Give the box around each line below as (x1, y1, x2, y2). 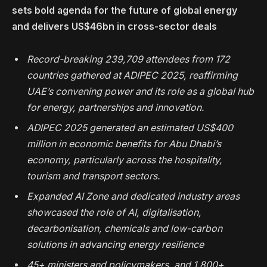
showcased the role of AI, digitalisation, (27, 207, 201, 219)
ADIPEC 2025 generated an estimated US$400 (27, 122, 233, 134)
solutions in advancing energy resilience (27, 239, 204, 251)
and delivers (12, 20, 69, 32)
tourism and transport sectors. (27, 170, 160, 182)
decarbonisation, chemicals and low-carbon (27, 223, 222, 235)
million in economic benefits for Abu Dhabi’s (27, 138, 221, 150)
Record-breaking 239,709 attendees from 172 (27, 54, 230, 66)
